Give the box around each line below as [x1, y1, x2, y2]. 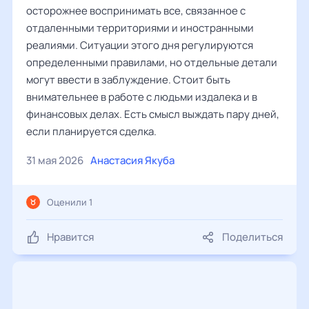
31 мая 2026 [26, 153, 83, 168]
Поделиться [222, 230, 283, 244]
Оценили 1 [47, 196, 92, 208]
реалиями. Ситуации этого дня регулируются [26, 38, 253, 52]
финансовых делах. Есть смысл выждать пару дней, [26, 107, 279, 121]
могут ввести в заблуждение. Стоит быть [26, 72, 230, 87]
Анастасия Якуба [90, 153, 175, 168]
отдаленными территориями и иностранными [26, 21, 254, 35]
